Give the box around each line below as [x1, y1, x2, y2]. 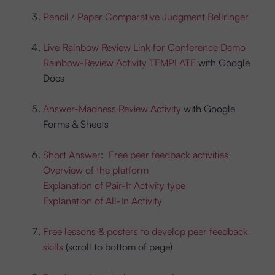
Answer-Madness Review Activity [43, 102, 181, 115]
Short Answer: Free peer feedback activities [43, 148, 228, 161]
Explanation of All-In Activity [43, 194, 162, 207]
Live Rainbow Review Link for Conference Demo [43, 41, 246, 53]
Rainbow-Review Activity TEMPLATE [43, 56, 196, 69]
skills [43, 240, 63, 253]
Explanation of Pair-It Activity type [43, 179, 185, 192]
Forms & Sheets [43, 117, 109, 130]
